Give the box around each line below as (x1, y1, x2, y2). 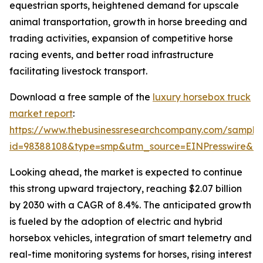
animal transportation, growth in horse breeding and (9, 16, 247, 28)
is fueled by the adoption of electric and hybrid (9, 215, 222, 228)
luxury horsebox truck (153, 91, 251, 103)
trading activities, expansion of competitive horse (9, 32, 233, 45)
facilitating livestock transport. (9, 65, 147, 77)
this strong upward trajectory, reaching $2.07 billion (9, 183, 242, 195)
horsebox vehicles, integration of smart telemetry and (9, 232, 252, 244)
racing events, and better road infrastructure (9, 49, 214, 61)
